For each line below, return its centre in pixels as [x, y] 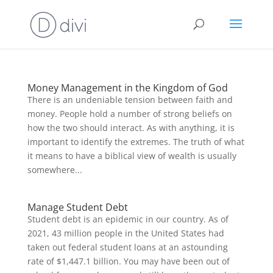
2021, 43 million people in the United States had [126, 233]
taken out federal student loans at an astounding [127, 247]
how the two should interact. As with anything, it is [131, 128]
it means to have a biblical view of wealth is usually [132, 156]
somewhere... [55, 170]
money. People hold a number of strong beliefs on [129, 114]
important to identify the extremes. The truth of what [136, 142]
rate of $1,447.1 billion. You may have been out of [128, 261]
